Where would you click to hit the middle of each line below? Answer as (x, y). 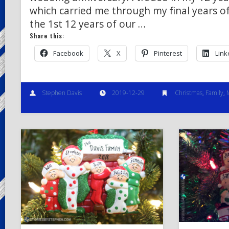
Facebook (68, 53)
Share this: (47, 35)
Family (214, 93)
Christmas (188, 93)
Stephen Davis (62, 93)
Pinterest (168, 53)
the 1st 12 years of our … (87, 24)
